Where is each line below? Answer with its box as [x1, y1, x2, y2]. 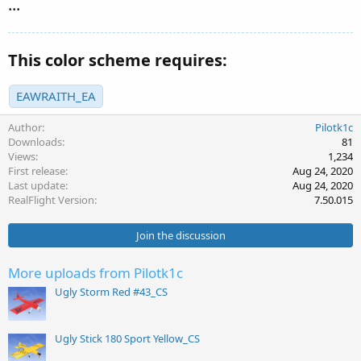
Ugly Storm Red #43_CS [55, 284, 168, 300]
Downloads [8, 134, 62, 149]
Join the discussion [135, 227, 226, 243]
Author [8, 119, 42, 135]
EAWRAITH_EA [16, 87, 96, 104]
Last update [8, 177, 65, 193]
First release [8, 163, 65, 178]
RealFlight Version [8, 192, 94, 207]
